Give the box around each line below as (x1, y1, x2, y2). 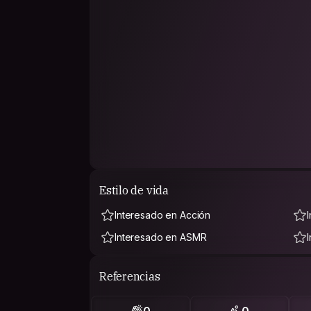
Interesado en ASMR (115, 231, 207, 243)
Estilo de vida (99, 183, 169, 197)
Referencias (99, 269, 160, 283)
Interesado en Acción (115, 209, 211, 221)
